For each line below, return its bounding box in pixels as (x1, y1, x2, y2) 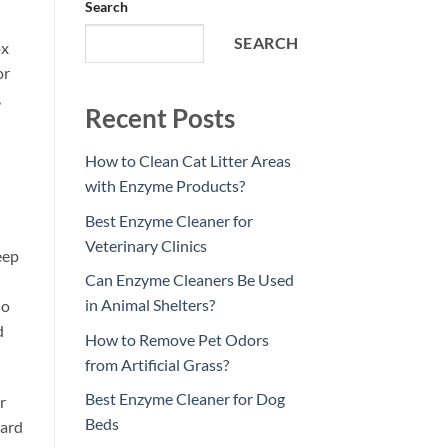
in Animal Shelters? (84, 295, 215, 315)
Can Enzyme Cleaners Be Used (84, 270, 294, 290)
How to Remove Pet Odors (84, 329, 269, 349)
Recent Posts (84, 103, 235, 134)
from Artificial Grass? (84, 354, 229, 374)
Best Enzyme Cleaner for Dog (84, 389, 285, 409)
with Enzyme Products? (84, 176, 245, 196)
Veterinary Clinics (84, 235, 207, 255)
